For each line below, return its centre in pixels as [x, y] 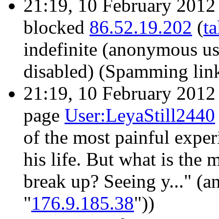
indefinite [60, 49]
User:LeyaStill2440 [140, 115]
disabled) [61, 71]
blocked [56, 27]
